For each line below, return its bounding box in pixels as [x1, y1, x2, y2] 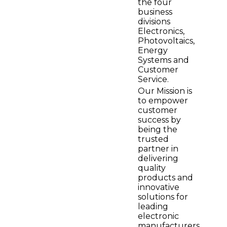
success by [138, 115, 181, 125]
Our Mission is [138, 86, 192, 96]
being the [138, 125, 177, 135]
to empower [138, 96, 188, 106]
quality [138, 163, 166, 173]
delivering [138, 154, 178, 164]
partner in [138, 144, 178, 154]
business [138, 7, 172, 17]
